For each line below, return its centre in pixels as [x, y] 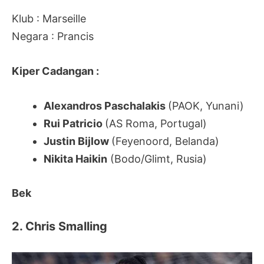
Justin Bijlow [77, 141]
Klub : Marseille [49, 18]
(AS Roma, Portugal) [156, 123]
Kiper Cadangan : [55, 71]
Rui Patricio [74, 123]
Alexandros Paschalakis [106, 105]
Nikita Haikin [75, 159]
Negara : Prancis [53, 36]
